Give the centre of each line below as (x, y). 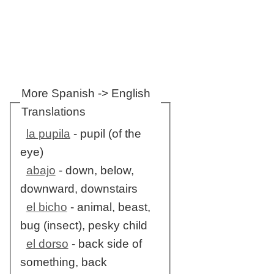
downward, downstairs (79, 189)
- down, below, (94, 171)
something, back (63, 262)
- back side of (105, 244)
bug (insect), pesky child (83, 226)
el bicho (46, 207)
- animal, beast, (109, 207)
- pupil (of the (106, 134)
